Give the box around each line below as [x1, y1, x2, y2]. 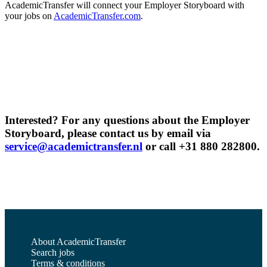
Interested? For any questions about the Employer [5, 113, 250, 126]
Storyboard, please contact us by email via [5, 126, 211, 139]
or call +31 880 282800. [142, 139, 260, 153]
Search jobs [31, 247, 74, 257]
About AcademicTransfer [31, 237, 126, 247]
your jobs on [5, 10, 54, 21]
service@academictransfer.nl [5, 139, 142, 153]
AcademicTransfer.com [54, 10, 141, 21]
